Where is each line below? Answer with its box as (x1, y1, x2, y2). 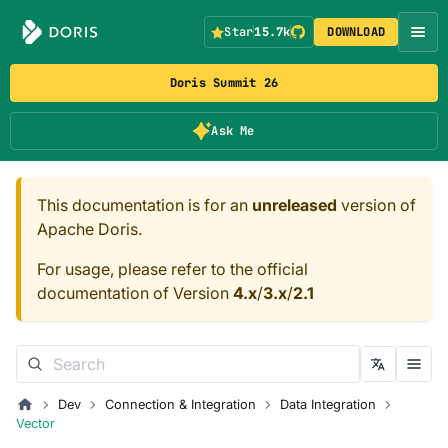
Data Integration (279, 397, 376, 412)
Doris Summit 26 (169, 75, 279, 91)
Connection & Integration (104, 397, 256, 412)
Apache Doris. (37, 219, 142, 239)
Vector (16, 416, 55, 431)
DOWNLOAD (327, 24, 386, 40)
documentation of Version (37, 283, 233, 303)
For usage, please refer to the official (37, 259, 308, 279)
